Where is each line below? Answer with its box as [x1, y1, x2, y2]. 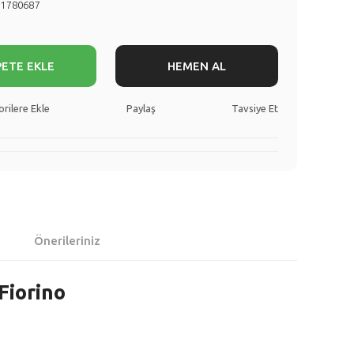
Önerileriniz [34, 234, 100, 247]
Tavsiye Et [231, 103, 278, 114]
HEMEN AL [167, 58, 226, 73]
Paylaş [126, 103, 156, 114]
